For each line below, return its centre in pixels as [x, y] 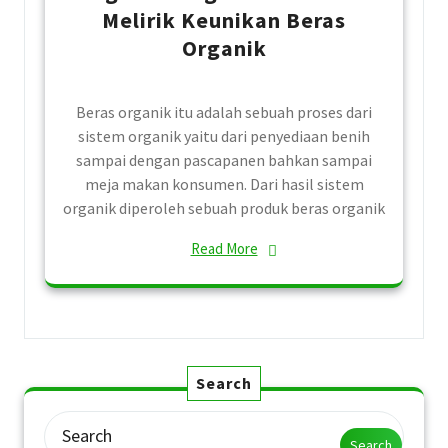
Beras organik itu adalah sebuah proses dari [224, 111]
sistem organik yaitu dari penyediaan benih [224, 135]
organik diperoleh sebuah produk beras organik [224, 207]
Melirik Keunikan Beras [224, 19]
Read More [224, 248]
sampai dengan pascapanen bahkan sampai [224, 159]
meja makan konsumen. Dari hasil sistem [224, 183]
